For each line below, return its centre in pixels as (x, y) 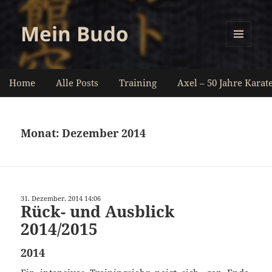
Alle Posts (77, 82)
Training (138, 82)
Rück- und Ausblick (98, 211)
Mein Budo (75, 34)
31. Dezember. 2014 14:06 (61, 198)
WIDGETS (243, 72)
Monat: (42, 133)
